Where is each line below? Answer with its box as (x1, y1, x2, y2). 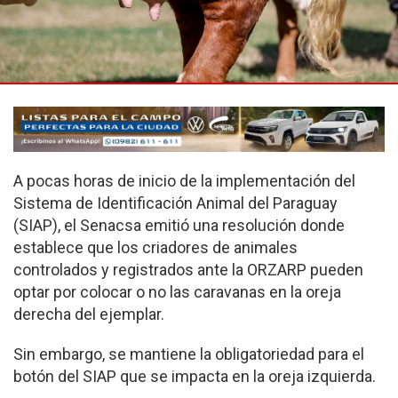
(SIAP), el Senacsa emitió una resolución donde (13, 216, 345, 235)
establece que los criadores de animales (13, 238, 298, 258)
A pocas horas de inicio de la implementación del (13, 171, 355, 191)
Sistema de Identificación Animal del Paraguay (13, 194, 338, 213)
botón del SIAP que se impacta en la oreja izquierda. (13, 367, 376, 386)
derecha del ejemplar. (13, 305, 164, 324)
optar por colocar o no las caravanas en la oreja (13, 283, 341, 302)
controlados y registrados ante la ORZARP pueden (13, 260, 363, 280)
